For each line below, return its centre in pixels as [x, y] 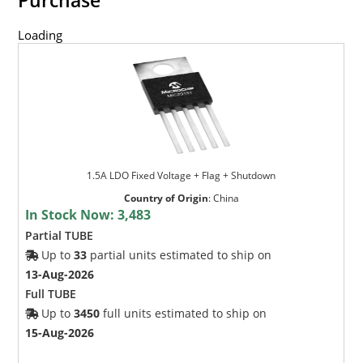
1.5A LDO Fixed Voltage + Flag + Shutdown [181, 175]
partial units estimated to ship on [179, 254]
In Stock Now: [72, 214]
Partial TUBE [60, 235]
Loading [41, 34]
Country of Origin [166, 198]
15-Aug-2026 [60, 332]
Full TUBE [51, 293]
